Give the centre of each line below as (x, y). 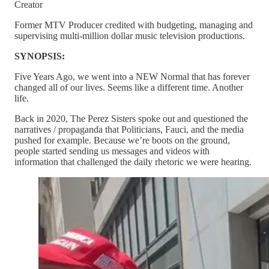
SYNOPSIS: (40, 56)
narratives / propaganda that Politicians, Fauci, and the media (129, 129)
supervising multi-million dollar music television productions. (130, 36)
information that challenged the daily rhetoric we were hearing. (133, 162)
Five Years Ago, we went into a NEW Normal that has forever (132, 77)
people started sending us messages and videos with (112, 151)
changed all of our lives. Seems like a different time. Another (129, 87)
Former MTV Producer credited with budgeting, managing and (134, 25)
